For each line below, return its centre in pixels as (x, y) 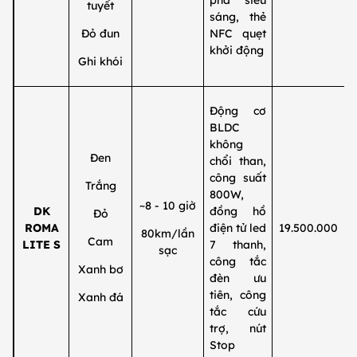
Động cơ (238, 111)
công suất (238, 178)
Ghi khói (100, 62)
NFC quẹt (238, 34)
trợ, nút (238, 329)
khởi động (236, 51)
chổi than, (238, 161)
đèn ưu (238, 279)
